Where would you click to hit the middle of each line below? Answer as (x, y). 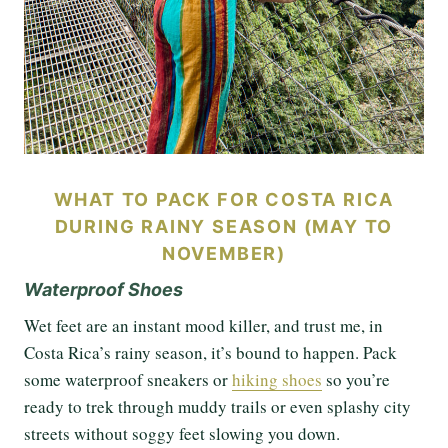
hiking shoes (277, 379)
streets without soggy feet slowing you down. (182, 433)
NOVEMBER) (224, 253)
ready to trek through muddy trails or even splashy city (217, 406)
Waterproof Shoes (103, 289)
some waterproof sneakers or (128, 379)
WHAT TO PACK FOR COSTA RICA (224, 199)
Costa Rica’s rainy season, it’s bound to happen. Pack (210, 352)
